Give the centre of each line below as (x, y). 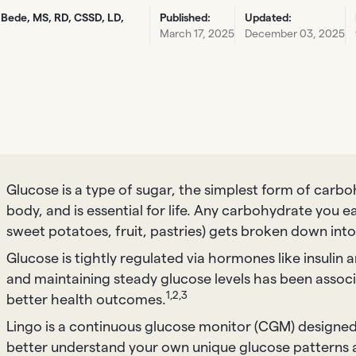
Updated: (268, 17)
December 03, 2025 (295, 33)
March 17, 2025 (197, 33)
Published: (185, 17)
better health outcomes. (86, 299)
